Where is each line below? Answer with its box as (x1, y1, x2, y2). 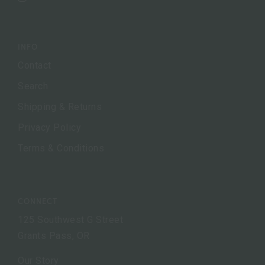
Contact (18, 59, 51, 71)
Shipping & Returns (18, 101, 102, 112)
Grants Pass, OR (18, 230, 90, 241)
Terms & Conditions (18, 142, 104, 154)
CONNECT (18, 195, 57, 206)
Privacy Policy (18, 121, 81, 133)
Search (18, 80, 48, 92)
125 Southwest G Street (18, 214, 123, 225)
